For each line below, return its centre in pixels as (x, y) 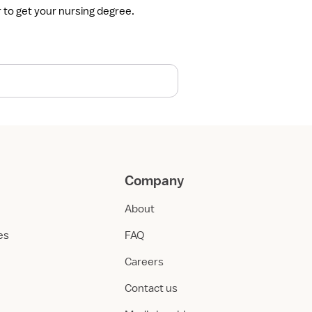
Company (154, 180)
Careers (144, 262)
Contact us (151, 288)
